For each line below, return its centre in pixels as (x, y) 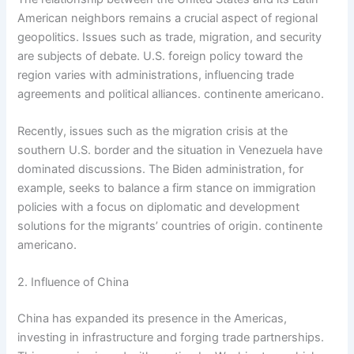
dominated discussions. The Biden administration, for (161, 169)
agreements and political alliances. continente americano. (171, 94)
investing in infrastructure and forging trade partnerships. (171, 338)
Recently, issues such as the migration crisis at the (153, 132)
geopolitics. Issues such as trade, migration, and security (170, 37)
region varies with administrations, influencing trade (156, 75)
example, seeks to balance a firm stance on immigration (167, 188)
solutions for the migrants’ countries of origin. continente (170, 226)
